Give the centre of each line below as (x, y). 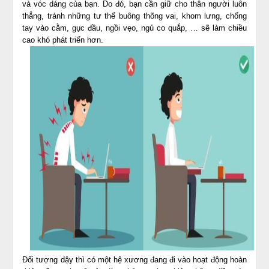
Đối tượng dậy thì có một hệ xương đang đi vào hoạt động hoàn (134, 259)
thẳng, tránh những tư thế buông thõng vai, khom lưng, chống (134, 16)
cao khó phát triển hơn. (63, 40)
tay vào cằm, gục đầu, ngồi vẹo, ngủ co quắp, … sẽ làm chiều (134, 28)
